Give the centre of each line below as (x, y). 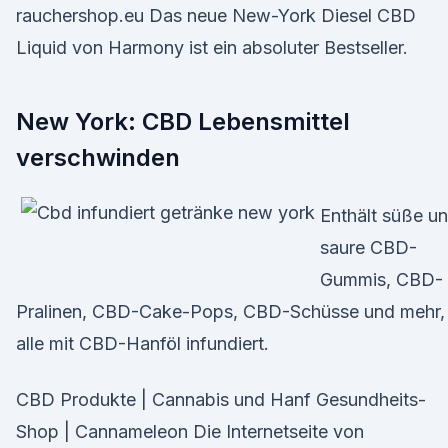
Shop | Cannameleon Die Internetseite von (190, 431)
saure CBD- (368, 247)
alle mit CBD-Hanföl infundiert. (142, 343)
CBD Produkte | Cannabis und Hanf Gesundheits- (221, 399)
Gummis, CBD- (381, 279)
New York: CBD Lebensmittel (183, 121)
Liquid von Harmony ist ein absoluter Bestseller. (212, 47)
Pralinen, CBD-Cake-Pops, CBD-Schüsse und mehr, (230, 311)
